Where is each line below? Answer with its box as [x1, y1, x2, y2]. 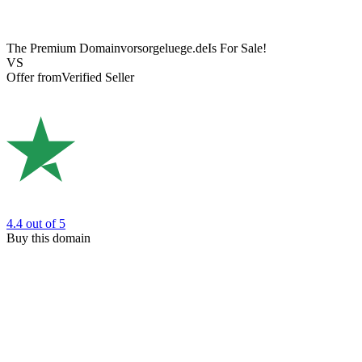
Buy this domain [6, 230, 90, 245]
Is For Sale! [208, 41, 267, 56]
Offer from [6, 70, 61, 85]
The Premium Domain [6, 41, 120, 56]
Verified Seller [61, 70, 134, 85]
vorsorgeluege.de [120, 41, 208, 56]
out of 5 [26, 216, 65, 230]
